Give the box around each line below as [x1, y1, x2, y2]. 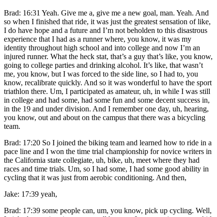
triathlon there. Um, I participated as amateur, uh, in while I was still [4, 87, 210, 95]
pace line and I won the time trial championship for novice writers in [4, 147, 212, 155]
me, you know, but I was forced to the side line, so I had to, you [4, 69, 198, 78]
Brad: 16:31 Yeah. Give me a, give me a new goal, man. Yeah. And [4, 8, 209, 17]
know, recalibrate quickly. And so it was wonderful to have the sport [4, 78, 212, 87]
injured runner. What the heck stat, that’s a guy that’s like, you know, [4, 52, 213, 61]
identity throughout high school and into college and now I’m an [4, 43, 200, 52]
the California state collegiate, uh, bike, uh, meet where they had [4, 155, 200, 164]
